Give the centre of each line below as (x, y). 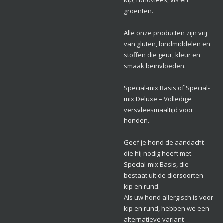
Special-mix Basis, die (156, 165)
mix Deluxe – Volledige (158, 99)
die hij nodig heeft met (158, 154)
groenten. (139, 11)
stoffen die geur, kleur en (162, 55)
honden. (137, 121)
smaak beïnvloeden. (155, 66)
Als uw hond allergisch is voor (168, 197)
